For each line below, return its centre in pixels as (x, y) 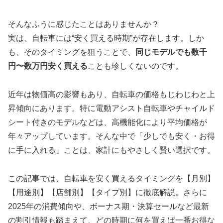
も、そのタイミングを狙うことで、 (72, 52)
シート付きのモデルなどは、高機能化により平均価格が (108, 122)
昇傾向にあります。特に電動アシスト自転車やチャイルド (111, 109)
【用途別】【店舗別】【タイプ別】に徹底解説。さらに (108, 192)
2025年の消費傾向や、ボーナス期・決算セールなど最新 (109, 206)
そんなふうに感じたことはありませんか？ (84, 24)
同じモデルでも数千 (171, 52)
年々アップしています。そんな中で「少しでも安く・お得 (111, 136)
